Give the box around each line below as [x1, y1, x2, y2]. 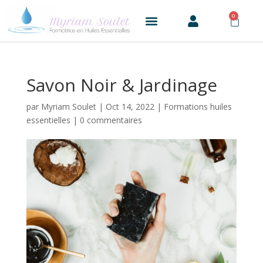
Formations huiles [163, 101, 232, 113]
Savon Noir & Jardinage [26, 73, 217, 97]
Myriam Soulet [41, 101, 96, 113]
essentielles [26, 114, 70, 126]
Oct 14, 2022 [105, 101, 154, 113]
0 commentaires [79, 114, 142, 126]
